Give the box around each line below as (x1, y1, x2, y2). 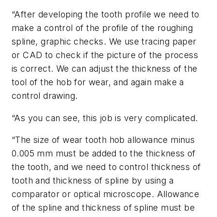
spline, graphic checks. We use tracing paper (12, 36, 197, 47)
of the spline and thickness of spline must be (12, 202, 195, 213)
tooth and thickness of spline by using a (12, 175, 173, 186)
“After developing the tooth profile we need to (12, 9, 200, 20)
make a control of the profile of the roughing (12, 23, 193, 33)
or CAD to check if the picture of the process (12, 50, 198, 61)
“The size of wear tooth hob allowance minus (12, 135, 195, 145)
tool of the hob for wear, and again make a (12, 77, 184, 88)
